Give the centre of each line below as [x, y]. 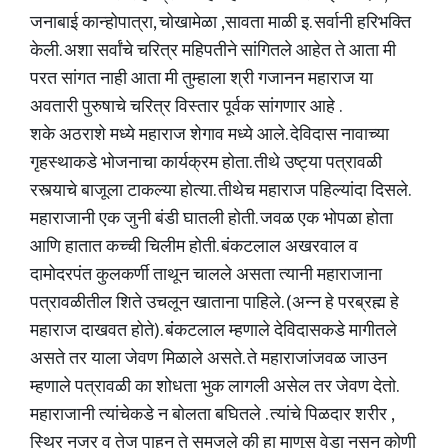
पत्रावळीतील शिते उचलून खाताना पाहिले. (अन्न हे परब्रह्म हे [214, 303]
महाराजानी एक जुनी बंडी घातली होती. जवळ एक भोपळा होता [211, 219]
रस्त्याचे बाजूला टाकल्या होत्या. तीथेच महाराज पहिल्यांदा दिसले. [219, 191]
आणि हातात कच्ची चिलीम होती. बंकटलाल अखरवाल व [194, 247]
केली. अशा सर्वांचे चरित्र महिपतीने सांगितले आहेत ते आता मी [213, 51]
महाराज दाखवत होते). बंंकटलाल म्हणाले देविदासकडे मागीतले [213, 331]
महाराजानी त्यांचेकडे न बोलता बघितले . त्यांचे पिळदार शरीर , [211, 415]
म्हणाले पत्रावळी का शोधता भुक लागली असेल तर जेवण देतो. [213, 387]
